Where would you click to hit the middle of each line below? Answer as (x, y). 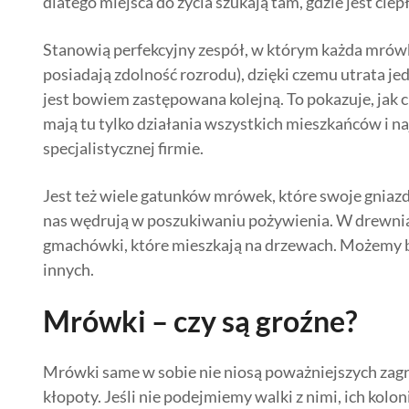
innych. (68, 269)
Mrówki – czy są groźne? (200, 321)
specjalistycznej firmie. (123, 148)
